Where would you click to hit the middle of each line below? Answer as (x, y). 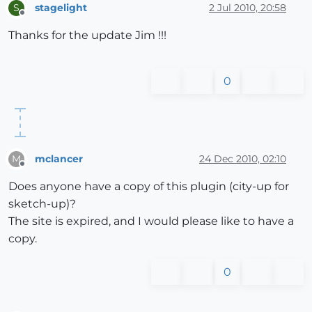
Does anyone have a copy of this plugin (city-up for (149, 187)
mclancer (59, 158)
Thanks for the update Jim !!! (87, 36)
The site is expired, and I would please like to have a (151, 221)
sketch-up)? (42, 204)
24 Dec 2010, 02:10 (243, 158)
